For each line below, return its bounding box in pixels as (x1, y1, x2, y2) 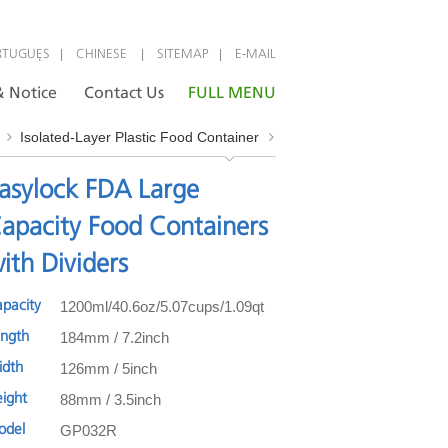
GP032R (60, 422, 118, 439)
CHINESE (76, 48, 131, 61)
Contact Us (84, 86, 164, 101)
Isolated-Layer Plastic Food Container (20, 129, 259, 146)
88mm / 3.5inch (60, 391, 162, 408)
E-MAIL (235, 48, 276, 61)
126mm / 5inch (60, 360, 158, 377)
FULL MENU (188, 86, 276, 101)
